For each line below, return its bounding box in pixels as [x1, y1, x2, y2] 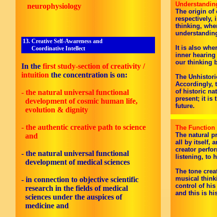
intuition [21, 71, 51, 79]
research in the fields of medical [21, 184, 128, 192]
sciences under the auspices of [21, 193, 122, 201]
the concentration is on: [51, 71, 127, 79]
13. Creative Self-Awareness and [21, 38, 103, 45]
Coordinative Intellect [21, 45, 85, 52]
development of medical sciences [21, 158, 130, 166]
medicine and [21, 201, 69, 210]
